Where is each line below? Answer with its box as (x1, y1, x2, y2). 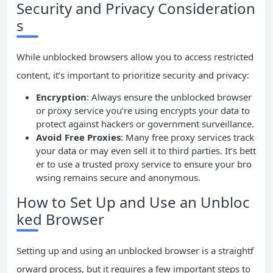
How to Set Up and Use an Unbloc (16, 191, 250, 212)
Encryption (36, 90, 87, 103)
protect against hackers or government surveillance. (36, 117, 254, 130)
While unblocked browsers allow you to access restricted (16, 50, 253, 63)
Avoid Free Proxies (36, 130, 121, 143)
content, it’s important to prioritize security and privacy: (16, 68, 249, 81)
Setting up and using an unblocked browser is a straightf (16, 244, 253, 257)
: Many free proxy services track (121, 130, 254, 143)
